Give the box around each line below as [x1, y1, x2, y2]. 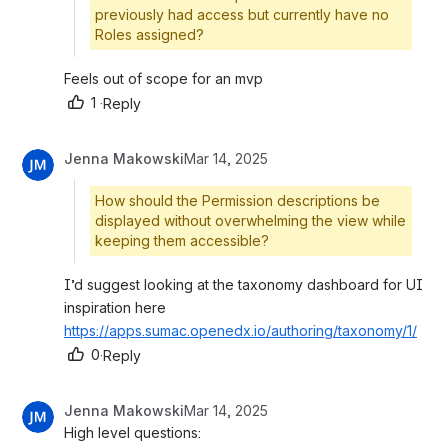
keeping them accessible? [95, 232, 269, 250]
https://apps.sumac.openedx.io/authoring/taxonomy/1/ [64, 322, 417, 340]
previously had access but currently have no [95, 6, 389, 24]
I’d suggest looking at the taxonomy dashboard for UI [64, 276, 423, 294]
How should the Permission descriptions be [95, 192, 380, 210]
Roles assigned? [95, 26, 204, 44]
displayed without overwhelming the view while [95, 212, 406, 230]
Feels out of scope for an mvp [64, 70, 263, 88]
